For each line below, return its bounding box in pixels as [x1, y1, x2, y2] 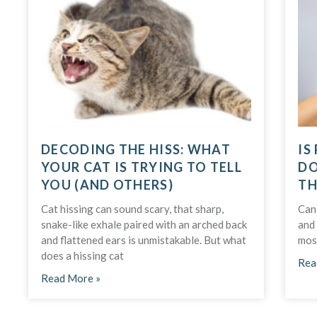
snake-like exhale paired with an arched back [41, 217, 247, 231]
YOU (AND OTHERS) [41, 176, 173, 192]
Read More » [41, 271, 100, 284]
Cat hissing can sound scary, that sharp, [41, 202, 224, 215]
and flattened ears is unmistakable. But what [41, 233, 246, 246]
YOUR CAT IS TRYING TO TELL [41, 158, 242, 175]
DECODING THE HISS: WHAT [41, 141, 231, 157]
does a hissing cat [41, 248, 124, 262]
